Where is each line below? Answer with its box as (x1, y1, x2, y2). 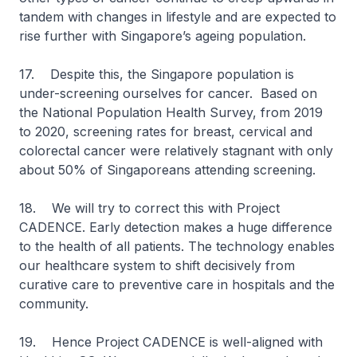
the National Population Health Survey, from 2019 (19, 104, 323, 120)
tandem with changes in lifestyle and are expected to (19, 9, 336, 25)
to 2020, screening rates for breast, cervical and (19, 124, 312, 139)
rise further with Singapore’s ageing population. (19, 28, 306, 44)
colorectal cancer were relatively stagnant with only (19, 143, 333, 159)
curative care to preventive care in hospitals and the (19, 277, 335, 292)
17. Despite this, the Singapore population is (19, 66, 294, 82)
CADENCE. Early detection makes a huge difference (19, 219, 332, 235)
